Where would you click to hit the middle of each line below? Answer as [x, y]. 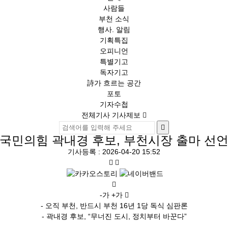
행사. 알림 [114, 30]
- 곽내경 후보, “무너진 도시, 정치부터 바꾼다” [114, 217]
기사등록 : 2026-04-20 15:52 [114, 152]
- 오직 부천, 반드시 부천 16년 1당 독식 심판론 [114, 206]
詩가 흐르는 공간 [114, 83]
